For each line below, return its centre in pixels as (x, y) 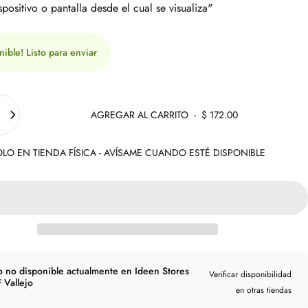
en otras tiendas (263, 290)
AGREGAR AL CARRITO (139, 115)
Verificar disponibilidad (250, 274)
